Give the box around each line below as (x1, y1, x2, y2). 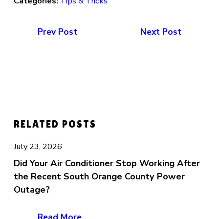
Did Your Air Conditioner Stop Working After (13, 157, 200, 169)
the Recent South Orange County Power (13, 170, 185, 182)
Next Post (140, 25, 181, 38)
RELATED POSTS (13, 118, 97, 130)
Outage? (13, 183, 50, 196)
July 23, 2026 (13, 141, 62, 153)
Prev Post (38, 25, 78, 38)
